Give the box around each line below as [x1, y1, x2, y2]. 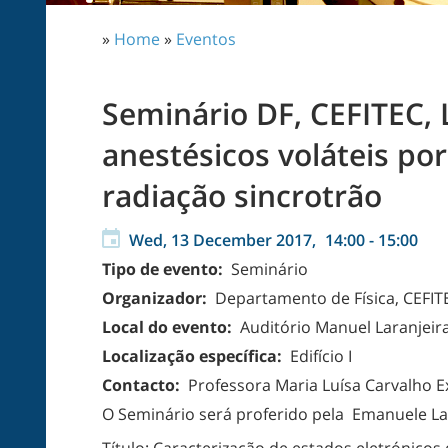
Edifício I [286, 345, 352, 367]
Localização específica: [102, 345, 286, 367]
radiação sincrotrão [102, 175, 382, 216]
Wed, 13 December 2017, [129, 229, 320, 251]
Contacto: [102, 374, 184, 396]
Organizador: [102, 287, 211, 309]
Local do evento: [102, 316, 236, 338]
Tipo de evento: [102, 258, 227, 280]
